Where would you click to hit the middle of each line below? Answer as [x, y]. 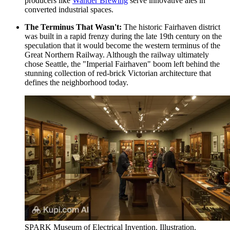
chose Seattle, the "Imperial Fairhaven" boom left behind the [122, 64]
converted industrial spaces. [69, 9]
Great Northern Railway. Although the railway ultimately [117, 54]
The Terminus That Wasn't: [73, 27]
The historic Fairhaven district [171, 27]
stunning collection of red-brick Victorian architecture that [118, 73]
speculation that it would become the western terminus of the [122, 45]
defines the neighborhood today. [76, 82]
